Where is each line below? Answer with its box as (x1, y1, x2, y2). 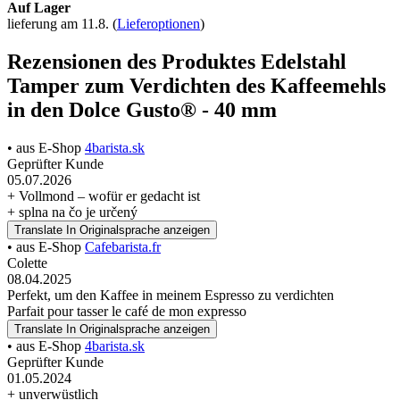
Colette (7, 254, 47, 271)
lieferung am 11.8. (7, 15, 112, 31)
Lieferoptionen (117, 15, 200, 31)
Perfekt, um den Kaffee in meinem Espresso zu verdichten (7, 287, 334, 303)
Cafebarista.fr (85, 238, 161, 254)
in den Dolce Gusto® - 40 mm (7, 97, 277, 121)
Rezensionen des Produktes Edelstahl (7, 49, 346, 73)
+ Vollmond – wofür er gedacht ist (7, 187, 200, 204)
